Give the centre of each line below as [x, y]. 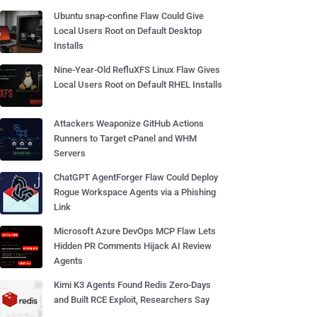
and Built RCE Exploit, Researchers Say [132, 300]
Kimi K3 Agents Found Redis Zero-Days [132, 285]
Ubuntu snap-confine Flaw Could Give [129, 16]
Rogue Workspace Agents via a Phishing [135, 192]
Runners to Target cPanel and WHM [125, 138]
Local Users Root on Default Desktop [128, 31]
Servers [70, 153]
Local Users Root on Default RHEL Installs [138, 85]
